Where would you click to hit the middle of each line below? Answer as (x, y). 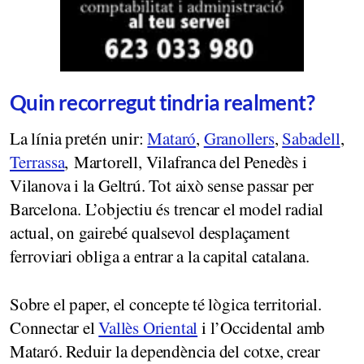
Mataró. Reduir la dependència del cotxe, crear (165, 351)
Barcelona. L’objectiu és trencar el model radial (167, 208)
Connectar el (54, 327)
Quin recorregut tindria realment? (162, 102)
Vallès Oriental (148, 327)
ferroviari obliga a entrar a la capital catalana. (160, 256)
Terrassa (37, 161)
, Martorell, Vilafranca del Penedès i (186, 161)
